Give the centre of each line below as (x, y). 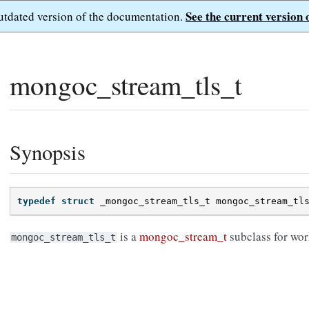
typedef (37, 201)
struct (78, 201)
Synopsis (48, 152)
